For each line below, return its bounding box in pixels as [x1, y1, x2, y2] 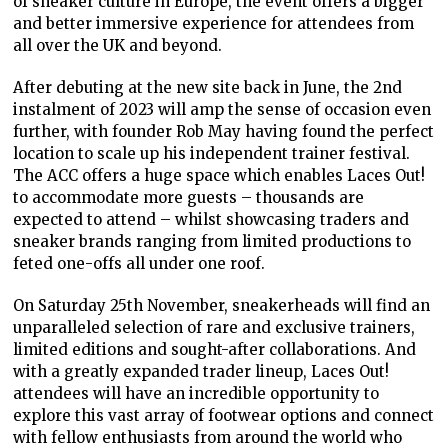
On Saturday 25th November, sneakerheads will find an [13, 295, 431, 315]
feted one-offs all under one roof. [13, 253, 266, 273]
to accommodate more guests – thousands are [13, 187, 365, 207]
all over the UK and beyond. [13, 35, 223, 55]
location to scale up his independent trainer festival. [13, 143, 411, 163]
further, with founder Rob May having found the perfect [13, 121, 435, 141]
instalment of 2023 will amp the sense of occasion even [13, 99, 432, 119]
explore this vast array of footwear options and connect [13, 405, 435, 425]
